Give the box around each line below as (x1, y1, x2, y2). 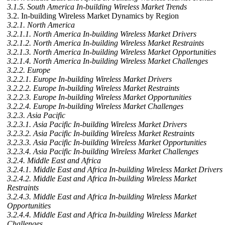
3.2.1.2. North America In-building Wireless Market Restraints (7, 39, 204, 48)
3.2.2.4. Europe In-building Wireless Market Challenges (7, 102, 183, 111)
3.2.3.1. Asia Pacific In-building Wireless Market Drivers (7, 120, 187, 129)
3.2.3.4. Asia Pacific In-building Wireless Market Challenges (7, 147, 198, 156)
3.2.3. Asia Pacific (7, 111, 65, 120)
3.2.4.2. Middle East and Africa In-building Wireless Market (7, 174, 196, 183)
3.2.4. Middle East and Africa (7, 156, 101, 165)
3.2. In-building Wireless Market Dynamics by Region (7, 12, 179, 21)
